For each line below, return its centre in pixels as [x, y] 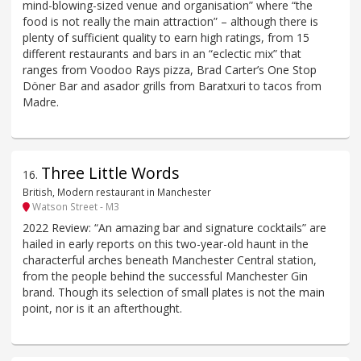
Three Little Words [110, 173]
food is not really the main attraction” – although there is [170, 22]
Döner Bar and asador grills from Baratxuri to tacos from [172, 86]
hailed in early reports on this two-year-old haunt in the [166, 244]
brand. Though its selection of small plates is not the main [174, 293]
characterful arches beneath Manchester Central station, [170, 260]
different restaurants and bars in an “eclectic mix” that [162, 54]
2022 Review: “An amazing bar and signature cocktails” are [174, 228]
